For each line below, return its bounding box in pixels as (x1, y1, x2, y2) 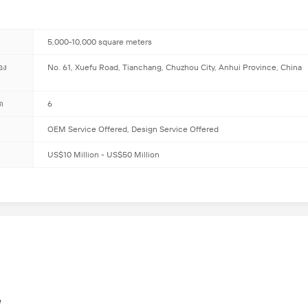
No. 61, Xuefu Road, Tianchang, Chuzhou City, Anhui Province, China (47, 63, 302, 73)
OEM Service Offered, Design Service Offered (47, 124, 219, 135)
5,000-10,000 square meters (47, 37, 153, 47)
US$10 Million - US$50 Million (47, 150, 159, 160)
